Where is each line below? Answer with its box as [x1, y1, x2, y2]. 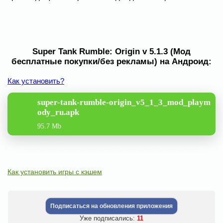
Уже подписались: [80, 214, 137, 222]
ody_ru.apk [37, 107, 79, 117]
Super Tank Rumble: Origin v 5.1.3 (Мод [32, 46, 191, 56]
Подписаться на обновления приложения [50, 202, 173, 210]
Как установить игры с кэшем [7, 167, 102, 176]
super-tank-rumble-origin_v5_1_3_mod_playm [37, 97, 211, 107]
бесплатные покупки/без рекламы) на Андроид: [11, 56, 212, 66]
